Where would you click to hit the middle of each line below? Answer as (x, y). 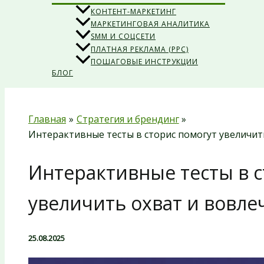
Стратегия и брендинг (128, 119)
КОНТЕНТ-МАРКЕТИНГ (133, 12)
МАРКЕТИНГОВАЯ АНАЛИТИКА (150, 24)
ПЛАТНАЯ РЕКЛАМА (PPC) (140, 49)
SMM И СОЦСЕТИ (123, 37)
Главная (47, 119)
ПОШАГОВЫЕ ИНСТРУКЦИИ (144, 61)
